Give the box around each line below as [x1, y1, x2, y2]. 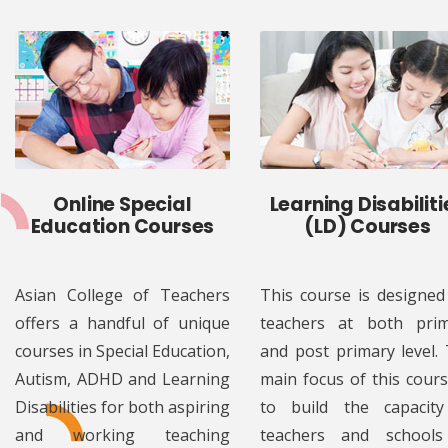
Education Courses [30, 213, 215, 241]
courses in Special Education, [15, 340, 230, 363]
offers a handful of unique [15, 312, 230, 335]
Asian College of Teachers [15, 284, 230, 307]
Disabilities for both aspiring [15, 396, 230, 419]
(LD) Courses [304, 213, 431, 241]
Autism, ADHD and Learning [15, 368, 230, 391]
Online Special [53, 191, 192, 219]
